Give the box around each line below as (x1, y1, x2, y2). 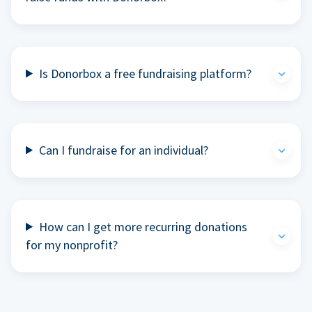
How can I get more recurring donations (39, 218, 248, 235)
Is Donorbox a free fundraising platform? (39, 65, 252, 81)
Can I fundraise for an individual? (39, 141, 209, 158)
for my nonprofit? (26, 236, 118, 253)
